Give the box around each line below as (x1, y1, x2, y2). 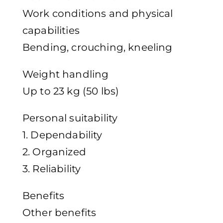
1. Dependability (22, 129, 103, 141)
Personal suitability (22, 112, 118, 124)
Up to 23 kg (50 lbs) (22, 85, 119, 98)
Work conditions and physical (22, 7, 173, 20)
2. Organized (22, 146, 86, 158)
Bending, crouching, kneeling (22, 41, 173, 54)
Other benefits (22, 207, 97, 219)
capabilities (22, 24, 80, 37)
